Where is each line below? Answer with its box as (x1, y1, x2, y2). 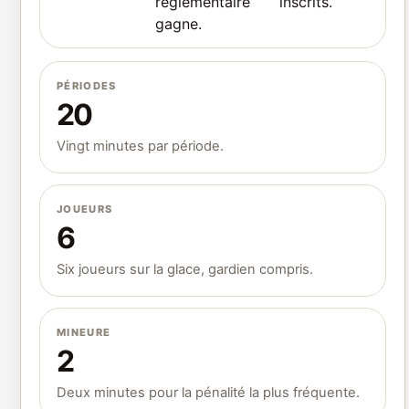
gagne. (155, 14, 202, 33)
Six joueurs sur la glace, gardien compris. (57, 260, 313, 278)
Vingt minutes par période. (57, 137, 224, 154)
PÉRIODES (57, 79, 117, 92)
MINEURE (57, 325, 111, 339)
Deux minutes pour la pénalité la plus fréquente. (57, 383, 360, 401)
